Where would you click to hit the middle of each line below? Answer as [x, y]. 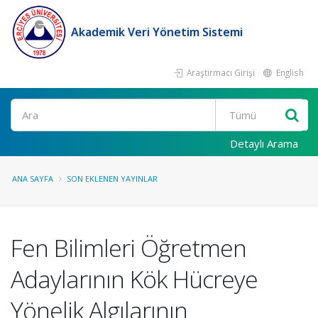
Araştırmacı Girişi [220, 72]
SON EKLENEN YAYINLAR [112, 179]
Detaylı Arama [264, 143]
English [289, 72]
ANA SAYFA [33, 179]
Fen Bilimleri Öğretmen [128, 248]
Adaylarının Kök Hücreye [134, 279]
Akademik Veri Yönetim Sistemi [157, 32]
